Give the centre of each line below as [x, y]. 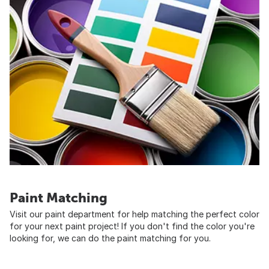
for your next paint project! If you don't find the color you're [132, 226]
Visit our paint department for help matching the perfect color [134, 214]
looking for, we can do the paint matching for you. [110, 238]
